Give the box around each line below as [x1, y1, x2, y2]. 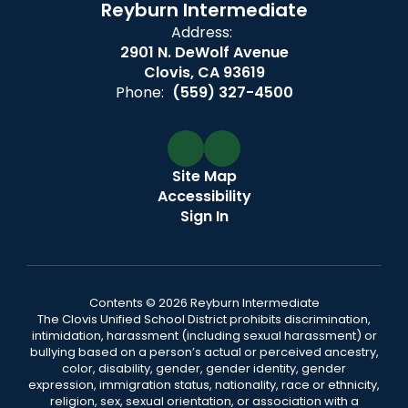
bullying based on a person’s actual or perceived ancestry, [29, 343, 379, 362]
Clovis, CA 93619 [143, 62, 265, 84]
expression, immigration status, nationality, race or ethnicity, [28, 376, 380, 394]
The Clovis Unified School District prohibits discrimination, [37, 311, 371, 329]
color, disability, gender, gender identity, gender [62, 360, 346, 378]
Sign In [179, 206, 229, 228]
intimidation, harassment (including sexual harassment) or [31, 327, 377, 345]
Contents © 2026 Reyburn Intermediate [88, 294, 320, 312]
